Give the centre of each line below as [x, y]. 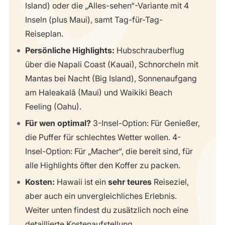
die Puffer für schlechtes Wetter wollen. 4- [103, 137]
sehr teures [130, 182]
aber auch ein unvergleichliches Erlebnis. [101, 196]
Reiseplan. [44, 34]
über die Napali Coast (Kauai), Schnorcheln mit [112, 65]
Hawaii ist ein [81, 182]
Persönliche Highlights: [70, 50]
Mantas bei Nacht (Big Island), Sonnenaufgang [111, 79]
